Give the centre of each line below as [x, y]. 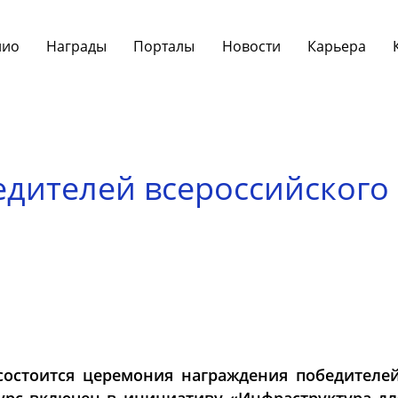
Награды [76, 45]
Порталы [164, 45]
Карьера [337, 45]
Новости [251, 45]
